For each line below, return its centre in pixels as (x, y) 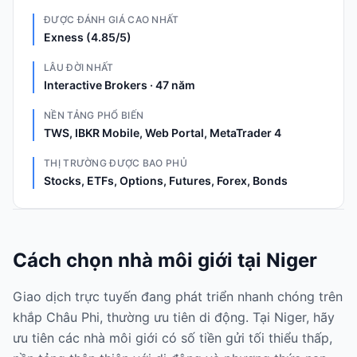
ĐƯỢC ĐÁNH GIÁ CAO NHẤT (112, 20)
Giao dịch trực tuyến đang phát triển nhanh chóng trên (178, 296)
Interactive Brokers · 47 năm (120, 85)
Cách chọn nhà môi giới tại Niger (165, 260)
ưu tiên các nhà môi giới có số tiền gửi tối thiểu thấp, (173, 338)
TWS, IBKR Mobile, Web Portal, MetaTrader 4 (163, 133)
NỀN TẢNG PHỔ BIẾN (94, 115)
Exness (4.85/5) (88, 37)
